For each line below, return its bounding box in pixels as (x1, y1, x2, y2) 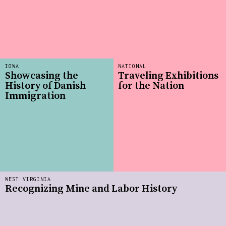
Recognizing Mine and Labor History (5, 183, 177, 196)
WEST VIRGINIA (5, 176, 51, 182)
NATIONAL (118, 63, 146, 69)
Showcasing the (5, 70, 78, 83)
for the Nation (118, 80, 184, 93)
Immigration (5, 90, 66, 103)
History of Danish (5, 80, 86, 93)
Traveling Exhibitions (118, 70, 218, 83)
